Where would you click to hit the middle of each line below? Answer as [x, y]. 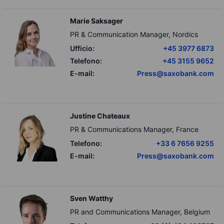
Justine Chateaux [100, 116]
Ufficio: [82, 48]
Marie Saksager [96, 21]
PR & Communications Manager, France [134, 129]
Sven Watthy [91, 198]
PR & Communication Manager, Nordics [134, 34]
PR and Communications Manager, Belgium [140, 212]
